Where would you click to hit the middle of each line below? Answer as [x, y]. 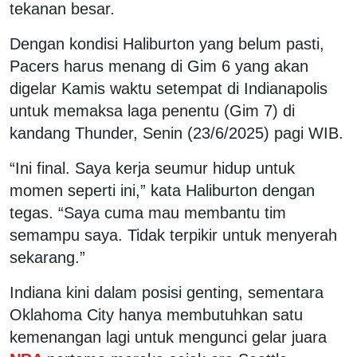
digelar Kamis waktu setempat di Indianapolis [169, 88]
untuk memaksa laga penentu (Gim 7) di [152, 110]
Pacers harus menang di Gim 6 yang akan [159, 66]
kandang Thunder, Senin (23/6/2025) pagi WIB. [177, 133]
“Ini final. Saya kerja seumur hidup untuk [152, 168]
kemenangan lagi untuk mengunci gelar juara [168, 337]
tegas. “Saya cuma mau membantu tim [148, 212]
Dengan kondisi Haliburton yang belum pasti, [167, 43]
